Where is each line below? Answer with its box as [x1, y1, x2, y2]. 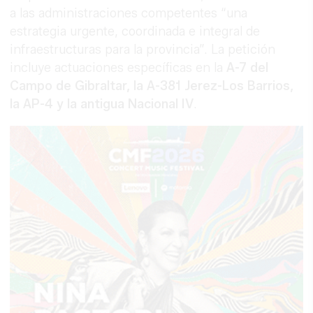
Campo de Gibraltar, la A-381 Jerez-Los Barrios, [10, 78, 294, 94]
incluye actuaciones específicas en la [10, 59, 227, 75]
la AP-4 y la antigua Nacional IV [10, 96, 194, 112]
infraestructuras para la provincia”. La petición [10, 41, 276, 57]
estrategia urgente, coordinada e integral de [10, 23, 261, 39]
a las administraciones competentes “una [10, 5, 248, 21]
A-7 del [226, 59, 269, 75]
